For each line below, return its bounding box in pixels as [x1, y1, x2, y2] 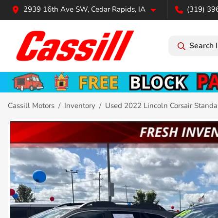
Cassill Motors [8, 100, 54, 110]
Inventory [64, 100, 95, 110]
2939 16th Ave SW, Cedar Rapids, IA [23, 4, 145, 14]
